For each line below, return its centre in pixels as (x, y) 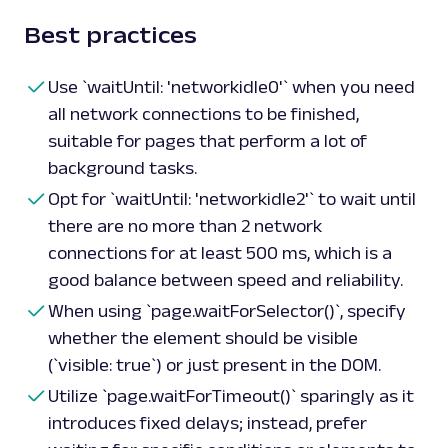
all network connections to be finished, (203, 114)
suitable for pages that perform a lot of (207, 141)
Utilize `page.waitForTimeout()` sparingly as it (231, 396)
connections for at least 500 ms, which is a (220, 253)
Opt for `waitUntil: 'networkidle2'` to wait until (232, 199)
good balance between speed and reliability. (225, 280)
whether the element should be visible (203, 338)
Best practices (110, 35)
